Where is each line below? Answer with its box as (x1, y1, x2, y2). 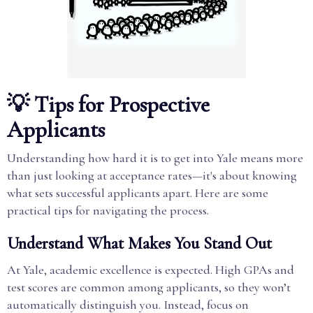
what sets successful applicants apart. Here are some (7, 185, 268, 201)
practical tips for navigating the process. (7, 203, 209, 218)
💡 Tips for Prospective (7, 91, 210, 118)
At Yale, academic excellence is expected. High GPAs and (7, 262, 294, 277)
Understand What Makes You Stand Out (7, 233, 272, 254)
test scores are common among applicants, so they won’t (7, 279, 291, 295)
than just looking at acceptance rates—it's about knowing (7, 168, 297, 183)
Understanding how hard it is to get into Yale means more (7, 150, 303, 166)
